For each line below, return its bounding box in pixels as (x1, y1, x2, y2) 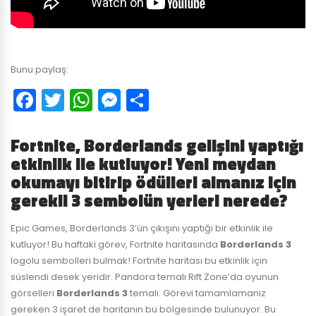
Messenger (121, 84, 241, 116)
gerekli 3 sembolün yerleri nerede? (11, 188, 288, 213)
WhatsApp (92, 84, 209, 116)
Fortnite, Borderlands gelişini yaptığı (11, 133, 303, 158)
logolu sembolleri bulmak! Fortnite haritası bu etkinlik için (11, 254, 267, 267)
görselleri (11, 286, 56, 300)
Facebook (36, 84, 143, 116)
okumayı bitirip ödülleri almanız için (11, 169, 296, 195)
